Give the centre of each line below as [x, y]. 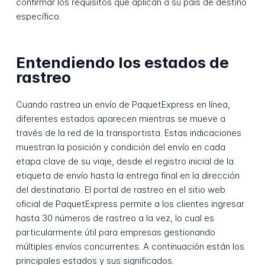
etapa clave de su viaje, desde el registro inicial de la [125, 161]
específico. [38, 17]
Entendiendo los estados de [122, 62]
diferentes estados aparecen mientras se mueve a [120, 119]
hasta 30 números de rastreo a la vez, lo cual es [115, 218]
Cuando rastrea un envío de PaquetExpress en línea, [123, 105]
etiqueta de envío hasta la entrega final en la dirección [127, 176]
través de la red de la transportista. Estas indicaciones [128, 133]
